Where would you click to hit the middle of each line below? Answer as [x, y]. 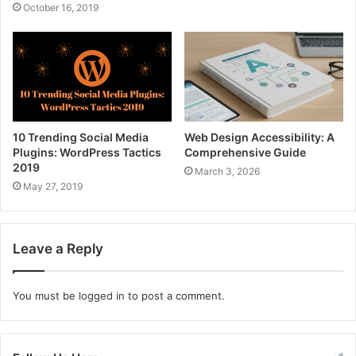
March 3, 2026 [227, 171]
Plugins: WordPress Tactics [87, 152]
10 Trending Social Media [81, 137]
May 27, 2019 [53, 186]
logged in [102, 295]
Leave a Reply [58, 248]
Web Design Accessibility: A [259, 137]
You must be [46, 295]
